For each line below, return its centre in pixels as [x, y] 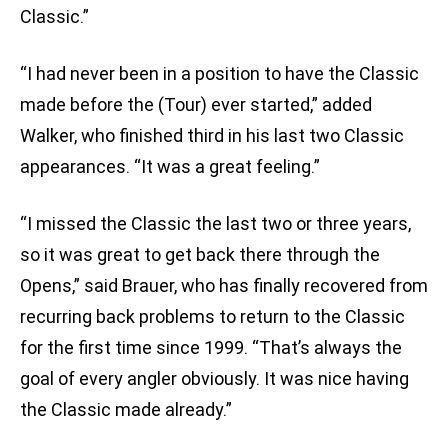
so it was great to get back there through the [200, 255]
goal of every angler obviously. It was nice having [214, 379]
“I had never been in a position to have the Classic [219, 74]
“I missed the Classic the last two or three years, [215, 224]
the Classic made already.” [126, 410]
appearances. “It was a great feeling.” [170, 167]
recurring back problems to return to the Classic [212, 317]
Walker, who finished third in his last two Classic [212, 136]
